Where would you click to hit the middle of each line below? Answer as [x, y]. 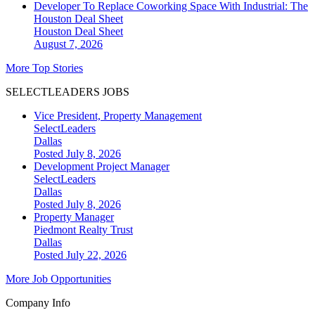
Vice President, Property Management [118, 116]
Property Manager [74, 217]
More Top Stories [44, 68]
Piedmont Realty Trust [83, 230]
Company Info [38, 303]
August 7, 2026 [68, 44]
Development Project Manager [102, 167]
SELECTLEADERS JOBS [67, 92]
